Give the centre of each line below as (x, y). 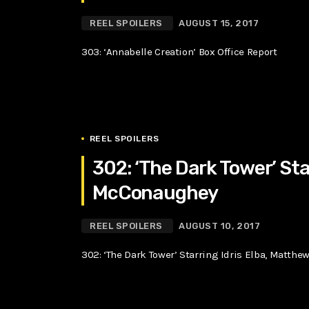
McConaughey (155, 192)
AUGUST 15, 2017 (219, 23)
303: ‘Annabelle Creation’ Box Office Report (179, 52)
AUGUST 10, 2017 (220, 226)
